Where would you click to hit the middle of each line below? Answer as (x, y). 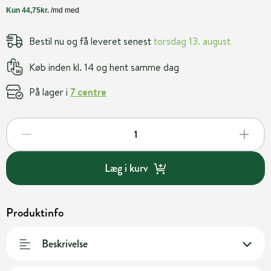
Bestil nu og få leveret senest (91, 41)
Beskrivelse (65, 243)
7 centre (88, 92)
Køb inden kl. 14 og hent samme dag (104, 67)
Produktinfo (35, 213)
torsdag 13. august (192, 41)
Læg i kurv (126, 168)
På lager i (50, 92)
